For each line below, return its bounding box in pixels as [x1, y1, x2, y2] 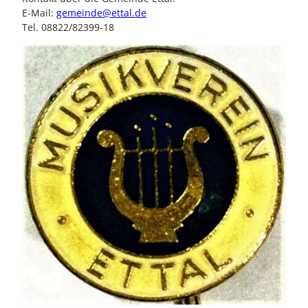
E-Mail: [22, 6, 56, 20]
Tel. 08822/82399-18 [22, 21, 114, 34]
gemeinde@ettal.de [56, 6, 146, 20]
